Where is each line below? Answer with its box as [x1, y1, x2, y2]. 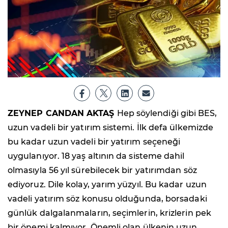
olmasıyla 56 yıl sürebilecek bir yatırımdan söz [8, 165, 197, 175]
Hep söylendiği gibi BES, [117, 108, 217, 118]
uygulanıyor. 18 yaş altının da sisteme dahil [8, 151, 185, 161]
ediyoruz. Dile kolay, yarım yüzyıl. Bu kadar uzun [8, 179, 207, 189]
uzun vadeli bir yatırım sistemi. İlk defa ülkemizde [8, 122, 214, 132]
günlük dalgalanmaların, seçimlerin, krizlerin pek [8, 208, 211, 218]
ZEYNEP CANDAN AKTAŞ [8, 108, 117, 118]
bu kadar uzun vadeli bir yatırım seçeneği [8, 136, 181, 147]
